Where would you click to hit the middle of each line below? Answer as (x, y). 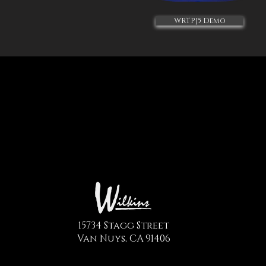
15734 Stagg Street (123, 226)
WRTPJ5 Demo (199, 21)
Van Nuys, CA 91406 (123, 239)
